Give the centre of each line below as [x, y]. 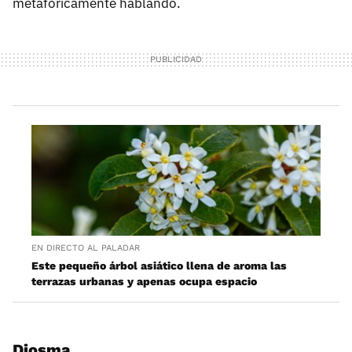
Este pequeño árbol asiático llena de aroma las [159, 265]
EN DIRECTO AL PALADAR [86, 247]
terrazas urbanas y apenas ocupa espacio [144, 281]
